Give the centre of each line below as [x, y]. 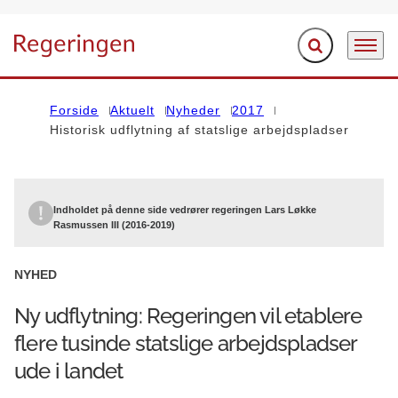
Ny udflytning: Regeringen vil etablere [188, 316]
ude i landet [69, 371]
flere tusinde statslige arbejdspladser [186, 343]
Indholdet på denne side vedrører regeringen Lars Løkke [185, 210]
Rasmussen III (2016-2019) [114, 225]
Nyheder [193, 110]
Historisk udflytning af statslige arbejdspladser [199, 130]
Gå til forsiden [57, 55]
